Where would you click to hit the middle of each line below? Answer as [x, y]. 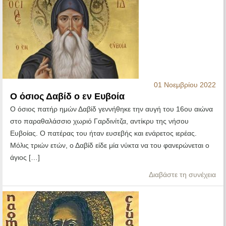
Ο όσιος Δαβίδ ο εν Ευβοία [67, 97]
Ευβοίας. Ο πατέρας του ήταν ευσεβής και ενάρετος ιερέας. [103, 133]
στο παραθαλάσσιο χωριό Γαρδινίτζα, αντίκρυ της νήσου [99, 121]
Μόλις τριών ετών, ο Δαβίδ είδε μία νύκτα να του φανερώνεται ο [110, 146]
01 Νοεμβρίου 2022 [185, 85]
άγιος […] [25, 158]
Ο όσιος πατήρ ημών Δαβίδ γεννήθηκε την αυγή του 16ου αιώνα [111, 109]
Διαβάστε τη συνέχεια [182, 175]
